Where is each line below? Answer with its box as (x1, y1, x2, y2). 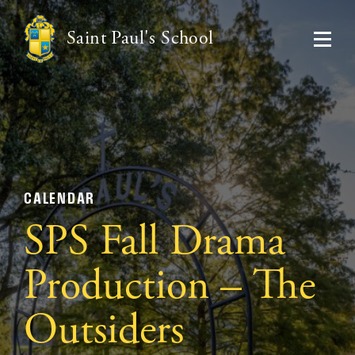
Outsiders (24, 310, 184, 353)
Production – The (24, 265, 315, 309)
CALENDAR (24, 191, 95, 208)
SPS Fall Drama (24, 221, 285, 265)
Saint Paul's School (67, 29, 214, 48)
